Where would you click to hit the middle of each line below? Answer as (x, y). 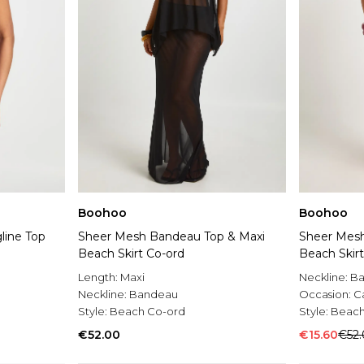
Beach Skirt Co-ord (131, 254)
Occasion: (326, 295)
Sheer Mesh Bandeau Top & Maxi (171, 237)
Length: (99, 277)
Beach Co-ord (147, 312)
